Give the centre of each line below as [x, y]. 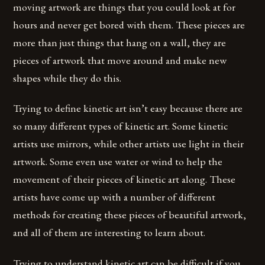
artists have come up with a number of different [114, 197]
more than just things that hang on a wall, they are [120, 43]
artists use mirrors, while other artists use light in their [129, 144]
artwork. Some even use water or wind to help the [118, 161]
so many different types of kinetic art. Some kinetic [121, 126]
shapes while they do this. [67, 78]
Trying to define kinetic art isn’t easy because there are [128, 108]
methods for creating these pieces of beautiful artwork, [130, 215]
